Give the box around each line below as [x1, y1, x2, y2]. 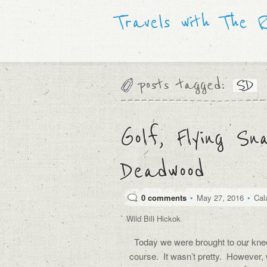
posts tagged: [138, 73, 225, 97]
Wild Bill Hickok [126, 213, 181, 224]
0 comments [141, 192, 187, 203]
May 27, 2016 [194, 192, 246, 203]
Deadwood [120, 154, 204, 187]
